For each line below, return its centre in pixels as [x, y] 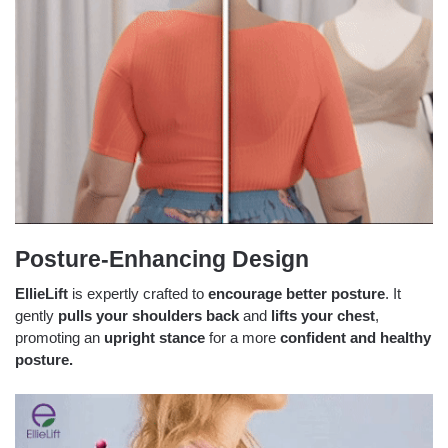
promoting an [59, 338]
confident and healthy [355, 338]
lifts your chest [323, 316]
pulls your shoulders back [148, 316]
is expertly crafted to [138, 294]
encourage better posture [296, 294]
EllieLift [41, 294]
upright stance [154, 338]
